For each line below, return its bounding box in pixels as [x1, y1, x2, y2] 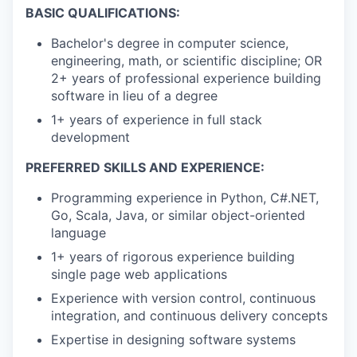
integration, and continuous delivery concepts [51, 307, 328, 324]
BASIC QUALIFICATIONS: [25, 4, 180, 21]
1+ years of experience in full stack [51, 111, 262, 127]
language [51, 224, 106, 241]
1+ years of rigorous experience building [51, 248, 295, 265]
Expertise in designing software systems [51, 331, 296, 347]
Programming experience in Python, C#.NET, [51, 189, 319, 206]
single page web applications [51, 265, 227, 282]
